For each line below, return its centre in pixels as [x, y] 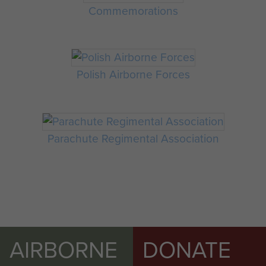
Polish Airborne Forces [133, 75]
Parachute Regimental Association [133, 138]
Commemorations [133, 11]
